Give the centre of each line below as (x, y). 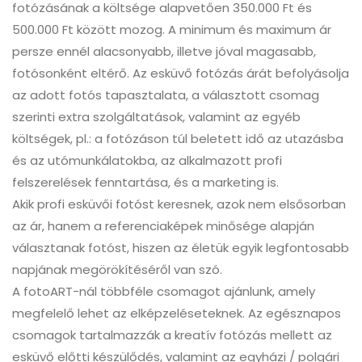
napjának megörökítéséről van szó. (117, 270)
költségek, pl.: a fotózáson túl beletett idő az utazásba (178, 139)
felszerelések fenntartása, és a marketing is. (145, 183)
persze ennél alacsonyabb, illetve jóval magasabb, (164, 52)
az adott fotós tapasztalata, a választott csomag (166, 95)
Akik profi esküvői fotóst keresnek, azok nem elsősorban (179, 204)
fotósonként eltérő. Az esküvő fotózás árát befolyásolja (181, 74)
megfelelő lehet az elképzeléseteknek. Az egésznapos (177, 314)
